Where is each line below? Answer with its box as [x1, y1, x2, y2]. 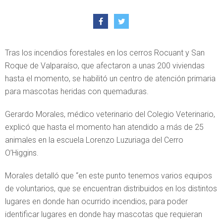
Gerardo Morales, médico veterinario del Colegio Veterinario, [5, 110, 215, 119]
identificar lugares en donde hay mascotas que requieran [5, 210, 202, 219]
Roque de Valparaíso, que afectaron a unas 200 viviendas [5, 61, 205, 70]
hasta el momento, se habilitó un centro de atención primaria [5, 74, 216, 83]
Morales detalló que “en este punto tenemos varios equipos [5, 171, 212, 180]
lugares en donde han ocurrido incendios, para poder [5, 197, 188, 206]
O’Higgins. [5, 148, 39, 158]
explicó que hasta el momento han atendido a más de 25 [5, 122, 204, 132]
